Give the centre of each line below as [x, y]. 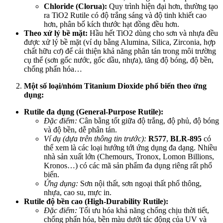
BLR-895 [186, 138]
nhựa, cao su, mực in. [78, 192]
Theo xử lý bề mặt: [56, 33]
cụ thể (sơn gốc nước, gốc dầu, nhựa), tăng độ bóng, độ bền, [119, 60]
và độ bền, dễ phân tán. [80, 129]
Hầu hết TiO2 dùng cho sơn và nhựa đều [153, 33]
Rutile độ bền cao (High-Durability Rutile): [96, 201]
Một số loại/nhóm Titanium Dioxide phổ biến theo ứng [115, 86]
